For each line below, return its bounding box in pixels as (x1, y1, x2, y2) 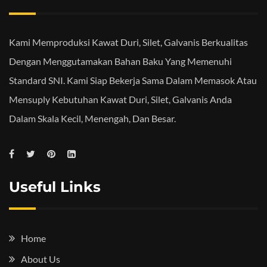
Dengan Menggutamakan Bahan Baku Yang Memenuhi (9, 55, 232, 67)
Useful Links (9, 178, 101, 195)
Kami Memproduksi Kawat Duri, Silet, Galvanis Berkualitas (9, 36, 248, 48)
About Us (21, 253, 60, 265)
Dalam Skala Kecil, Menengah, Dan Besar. (9, 112, 176, 124)
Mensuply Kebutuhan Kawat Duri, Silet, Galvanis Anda (9, 93, 232, 105)
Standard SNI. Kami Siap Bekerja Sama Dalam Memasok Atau (9, 74, 257, 86)
